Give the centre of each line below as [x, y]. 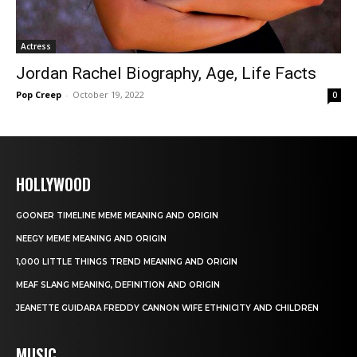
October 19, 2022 [108, 94]
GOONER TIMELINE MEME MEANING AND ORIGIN [117, 216]
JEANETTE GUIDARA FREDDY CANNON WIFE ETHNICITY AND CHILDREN [167, 308]
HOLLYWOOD [53, 184]
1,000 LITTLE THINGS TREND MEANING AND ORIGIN [127, 262]
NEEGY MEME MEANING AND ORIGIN [91, 239]
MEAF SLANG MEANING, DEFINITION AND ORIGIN [118, 285]
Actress [36, 46]
